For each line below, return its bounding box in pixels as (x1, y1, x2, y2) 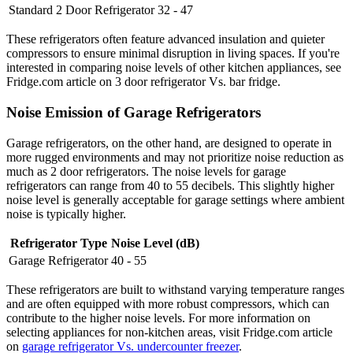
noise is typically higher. (6, 206, 126, 221)
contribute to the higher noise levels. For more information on (6, 310, 310, 325)
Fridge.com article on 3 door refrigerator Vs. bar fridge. (6, 75, 281, 89)
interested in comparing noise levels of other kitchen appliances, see (6, 61, 341, 75)
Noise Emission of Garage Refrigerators (6, 103, 261, 121)
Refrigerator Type (9, 236, 107, 250)
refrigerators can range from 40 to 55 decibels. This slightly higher (6, 178, 334, 192)
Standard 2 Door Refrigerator (9, 3, 154, 17)
